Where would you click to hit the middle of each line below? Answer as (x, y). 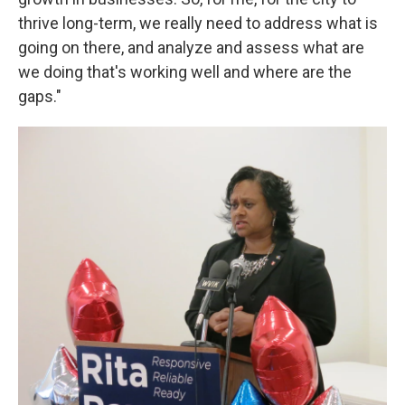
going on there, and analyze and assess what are (191, 48)
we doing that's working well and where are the (185, 72)
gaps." (40, 97)
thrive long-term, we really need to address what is (198, 24)
